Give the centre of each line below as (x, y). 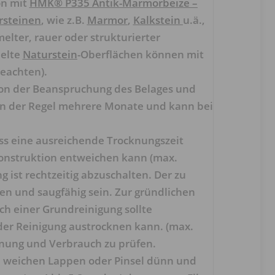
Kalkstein (158, 20)
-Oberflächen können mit (140, 54)
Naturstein (50, 54)
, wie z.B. (64, 20)
